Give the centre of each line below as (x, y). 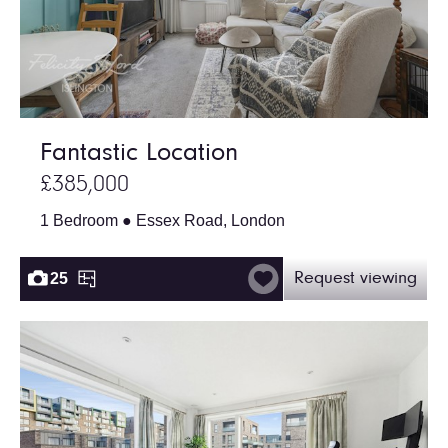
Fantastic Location (139, 153)
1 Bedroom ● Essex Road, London (162, 220)
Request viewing (355, 278)
